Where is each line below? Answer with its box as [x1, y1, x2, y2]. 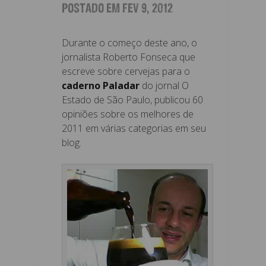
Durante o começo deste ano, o [62, 36, 197, 50]
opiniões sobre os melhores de [62, 107, 194, 121]
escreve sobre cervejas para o [62, 65, 190, 78]
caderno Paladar [62, 79, 140, 93]
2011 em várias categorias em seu [62, 122, 206, 135]
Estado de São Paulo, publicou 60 [62, 93, 203, 107]
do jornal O [140, 79, 189, 93]
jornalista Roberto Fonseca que [62, 50, 195, 64]
